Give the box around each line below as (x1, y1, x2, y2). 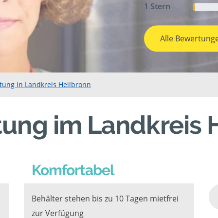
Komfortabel (32, 162, 114, 179)
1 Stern (144, 1, 170, 12)
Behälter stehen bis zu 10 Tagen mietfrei (32, 193, 179, 204)
